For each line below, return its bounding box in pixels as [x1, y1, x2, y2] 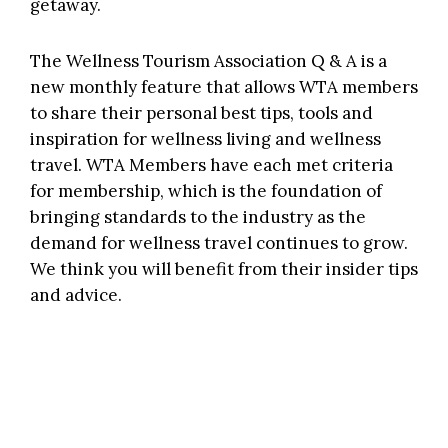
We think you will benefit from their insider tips [30, 257, 418, 280]
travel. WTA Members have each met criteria [30, 153, 393, 176]
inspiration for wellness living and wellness [30, 127, 381, 150]
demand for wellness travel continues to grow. [30, 231, 408, 254]
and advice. [30, 283, 122, 306]
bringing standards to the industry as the [30, 205, 366, 228]
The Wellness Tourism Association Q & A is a [30, 49, 387, 72]
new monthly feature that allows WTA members [30, 75, 418, 98]
